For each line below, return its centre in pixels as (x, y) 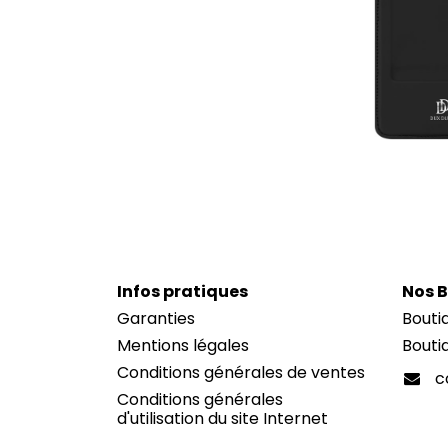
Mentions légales (183, 346)
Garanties (156, 319)
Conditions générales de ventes (241, 373)
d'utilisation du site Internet (222, 419)
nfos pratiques (185, 292)
